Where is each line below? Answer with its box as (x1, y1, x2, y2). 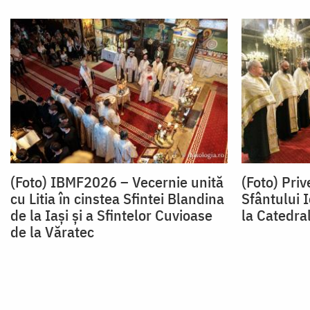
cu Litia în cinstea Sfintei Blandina (10, 188, 224, 209)
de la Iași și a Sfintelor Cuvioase (10, 205, 212, 226)
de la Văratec (10, 221, 94, 242)
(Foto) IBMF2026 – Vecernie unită (10, 172, 224, 192)
